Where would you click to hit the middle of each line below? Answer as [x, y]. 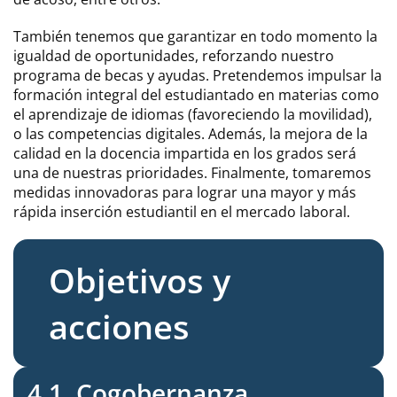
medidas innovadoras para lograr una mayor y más [185, 192]
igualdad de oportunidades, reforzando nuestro [174, 56]
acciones [119, 326]
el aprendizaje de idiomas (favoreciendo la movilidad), [193, 114]
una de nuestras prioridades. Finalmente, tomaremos [192, 173]
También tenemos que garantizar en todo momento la [195, 36]
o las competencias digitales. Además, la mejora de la [191, 134]
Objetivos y [140, 280]
